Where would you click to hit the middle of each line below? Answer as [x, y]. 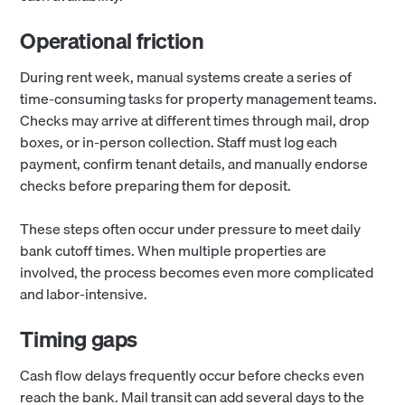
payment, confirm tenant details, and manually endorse [194, 164]
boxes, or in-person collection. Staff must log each [179, 142]
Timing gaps [79, 339]
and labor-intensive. [84, 294]
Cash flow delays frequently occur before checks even [193, 376]
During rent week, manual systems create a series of [186, 77]
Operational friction [112, 41]
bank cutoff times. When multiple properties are [174, 251]
